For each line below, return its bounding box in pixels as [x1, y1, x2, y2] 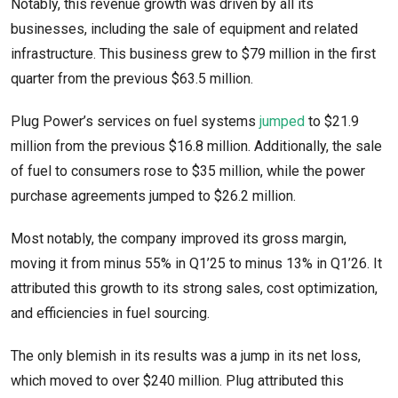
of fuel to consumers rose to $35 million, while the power [11, 163, 365, 180]
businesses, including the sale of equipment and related [11, 20, 358, 38]
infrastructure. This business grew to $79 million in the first [11, 45, 376, 63]
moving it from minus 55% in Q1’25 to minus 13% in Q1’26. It [11, 255, 382, 273]
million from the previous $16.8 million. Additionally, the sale [11, 138, 382, 155]
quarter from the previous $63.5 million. [11, 70, 253, 88]
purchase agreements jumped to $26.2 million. [11, 187, 299, 205]
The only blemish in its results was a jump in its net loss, [11, 347, 361, 365]
